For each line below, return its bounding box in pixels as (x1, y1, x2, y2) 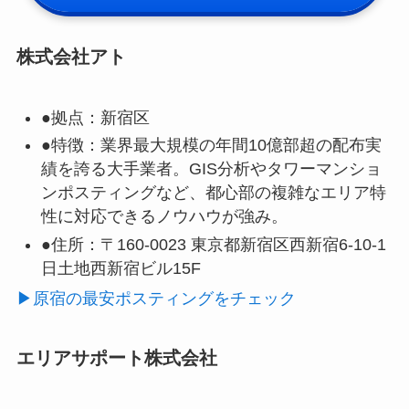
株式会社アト (16, 47, 126, 68)
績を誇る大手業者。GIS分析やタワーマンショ (40, 160, 382, 179)
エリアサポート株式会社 (16, 347, 217, 368)
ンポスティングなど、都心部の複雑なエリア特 (40, 184, 386, 203)
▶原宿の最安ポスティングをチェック (16, 288, 296, 308)
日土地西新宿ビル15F (40, 258, 201, 278)
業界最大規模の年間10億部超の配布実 (100, 136, 382, 155)
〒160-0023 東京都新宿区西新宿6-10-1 (100, 235, 386, 254)
